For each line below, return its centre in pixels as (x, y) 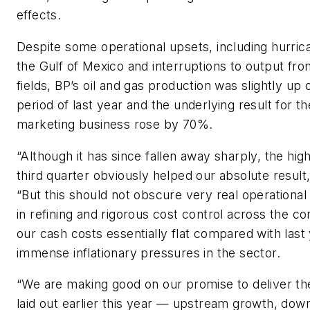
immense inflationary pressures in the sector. (148, 253)
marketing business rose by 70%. (115, 124)
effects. (39, 15)
